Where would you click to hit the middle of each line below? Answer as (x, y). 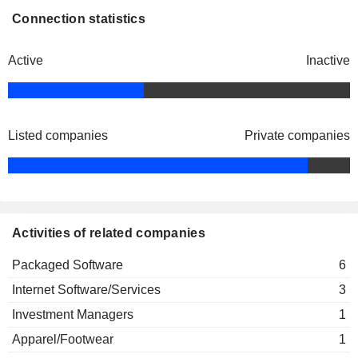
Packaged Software (68, 265)
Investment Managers (73, 314)
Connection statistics (79, 19)
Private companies (297, 135)
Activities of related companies (109, 233)
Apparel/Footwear (63, 339)
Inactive (328, 60)
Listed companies (58, 135)
